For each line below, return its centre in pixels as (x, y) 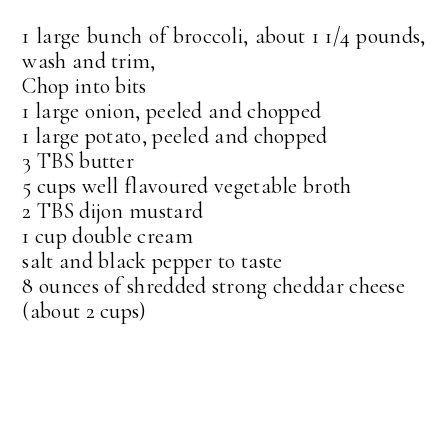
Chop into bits (84, 85)
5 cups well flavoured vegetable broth (187, 185)
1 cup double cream (107, 235)
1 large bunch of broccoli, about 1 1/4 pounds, (224, 35)
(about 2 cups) (84, 310)
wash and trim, (89, 60)
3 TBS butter (78, 160)
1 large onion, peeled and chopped (172, 110)
